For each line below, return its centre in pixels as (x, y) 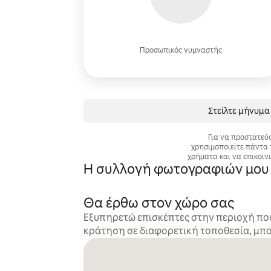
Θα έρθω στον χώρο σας (158, 203)
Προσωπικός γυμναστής (181, 50)
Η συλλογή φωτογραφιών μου (176, 169)
